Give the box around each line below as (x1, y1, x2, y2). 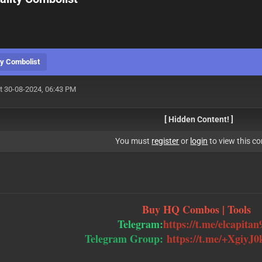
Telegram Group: (81, 231, 163, 246)
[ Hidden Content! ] (164, 115, 234, 124)
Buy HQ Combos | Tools (142, 202, 254, 217)
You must (115, 136, 152, 146)
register (151, 136, 180, 146)
